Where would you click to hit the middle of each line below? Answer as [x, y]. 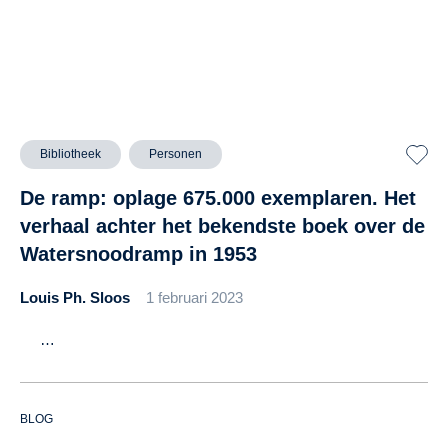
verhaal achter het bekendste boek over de [222, 226]
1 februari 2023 [194, 298]
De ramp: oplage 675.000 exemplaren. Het [218, 198]
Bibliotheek [70, 154]
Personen [175, 154]
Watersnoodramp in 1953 [138, 254]
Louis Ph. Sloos [75, 298]
